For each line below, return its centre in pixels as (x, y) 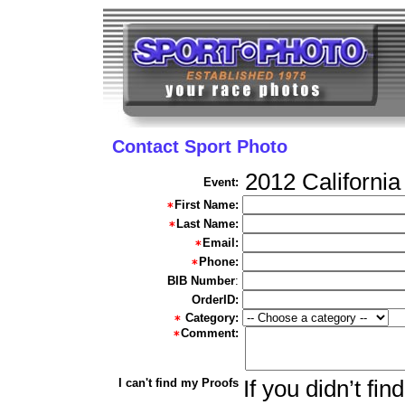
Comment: (209, 334)
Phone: (218, 262)
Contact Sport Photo (199, 146)
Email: (220, 243)
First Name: (206, 205)
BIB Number (201, 281)
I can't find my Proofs (178, 383)
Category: (212, 318)
